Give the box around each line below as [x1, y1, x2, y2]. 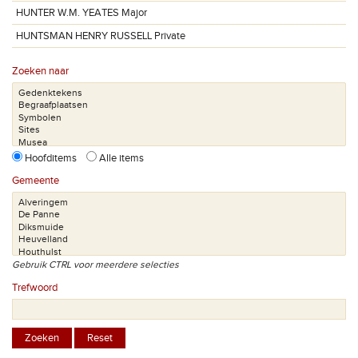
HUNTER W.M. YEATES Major [16, 6, 147, 19]
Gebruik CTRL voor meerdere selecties [12, 259, 179, 270]
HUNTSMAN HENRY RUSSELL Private [16, 30, 185, 42]
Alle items [97, 152, 144, 165]
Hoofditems [22, 152, 86, 165]
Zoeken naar [12, 65, 69, 78]
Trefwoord [12, 281, 58, 294]
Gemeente [12, 174, 59, 187]
